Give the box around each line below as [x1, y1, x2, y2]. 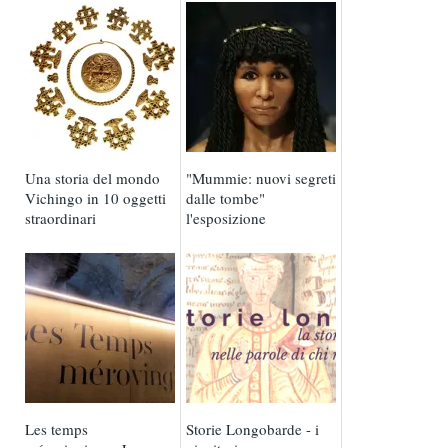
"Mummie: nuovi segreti [186, 168, 337, 189]
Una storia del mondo [25, 168, 161, 189]
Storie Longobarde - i [186, 419, 320, 440]
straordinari [25, 208, 97, 229]
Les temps [25, 419, 89, 440]
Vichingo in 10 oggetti [25, 188, 167, 209]
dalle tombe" [186, 188, 266, 209]
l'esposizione [186, 208, 267, 229]
